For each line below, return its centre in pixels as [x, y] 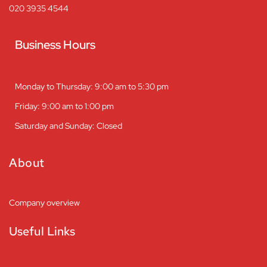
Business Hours [55, 44]
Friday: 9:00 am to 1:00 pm [64, 106]
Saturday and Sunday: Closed [69, 125]
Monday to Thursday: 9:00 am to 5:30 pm [92, 86]
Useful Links [42, 231]
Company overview [44, 202]
